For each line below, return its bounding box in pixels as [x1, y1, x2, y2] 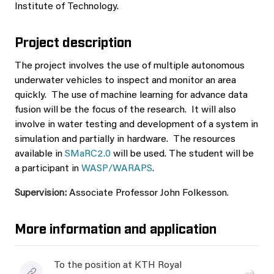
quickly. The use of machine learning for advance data [15, 91, 248, 100]
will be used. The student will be [111, 149, 254, 159]
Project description [15, 33, 131, 50]
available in [15, 149, 65, 159]
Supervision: [15, 188, 69, 198]
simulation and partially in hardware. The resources [15, 135, 235, 144]
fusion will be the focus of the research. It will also [15, 105, 236, 115]
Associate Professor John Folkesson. [69, 188, 229, 198]
